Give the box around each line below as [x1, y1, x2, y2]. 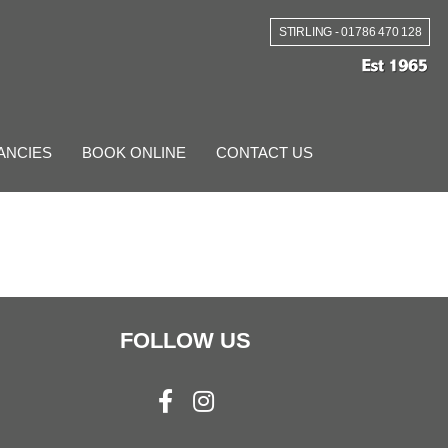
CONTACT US [216, 143, 313, 161]
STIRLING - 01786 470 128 [278, 24, 422, 39]
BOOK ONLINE [82, 143, 186, 161]
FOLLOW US [120, 327, 252, 353]
